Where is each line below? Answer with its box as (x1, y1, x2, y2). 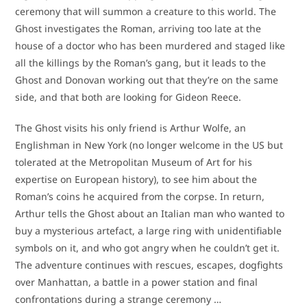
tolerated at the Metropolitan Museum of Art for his (15, 156, 253, 169)
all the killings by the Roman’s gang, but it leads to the (15, 56, 267, 70)
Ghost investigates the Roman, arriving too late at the (15, 22, 262, 36)
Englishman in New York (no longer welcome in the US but (15, 138, 284, 152)
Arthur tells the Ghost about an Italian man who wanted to (15, 207, 285, 221)
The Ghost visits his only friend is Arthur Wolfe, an (15, 121, 247, 135)
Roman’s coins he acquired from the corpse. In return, (15, 190, 265, 204)
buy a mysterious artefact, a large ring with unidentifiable (15, 224, 282, 238)
